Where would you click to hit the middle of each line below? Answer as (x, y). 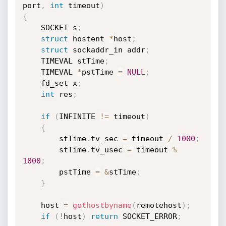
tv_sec (106, 139)
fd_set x (59, 83)
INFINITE (79, 117)
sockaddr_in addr (106, 50)
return (104, 216)
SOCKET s (59, 28)
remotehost (159, 205)
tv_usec (109, 150)
